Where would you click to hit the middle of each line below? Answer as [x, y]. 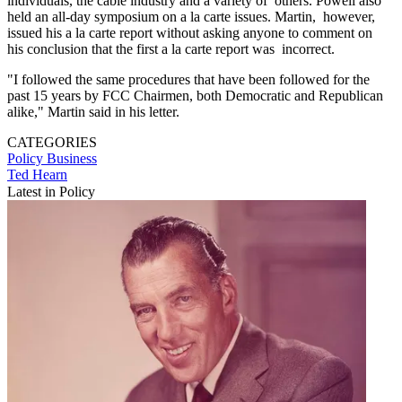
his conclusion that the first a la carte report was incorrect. [171, 48]
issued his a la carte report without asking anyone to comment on [192, 32]
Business [72, 158]
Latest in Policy [51, 191]
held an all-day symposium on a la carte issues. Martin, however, [191, 16]
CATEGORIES [52, 142]
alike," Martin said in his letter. [93, 111]
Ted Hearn [37, 174]
